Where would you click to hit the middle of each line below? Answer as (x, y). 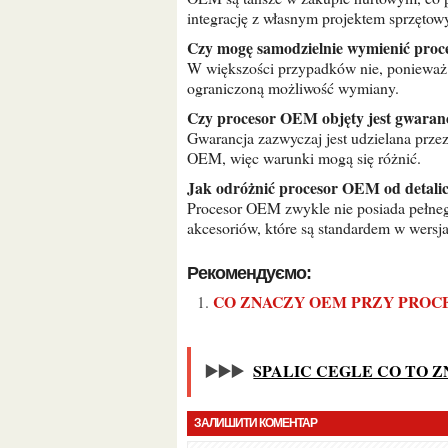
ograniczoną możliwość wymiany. (293, 87)
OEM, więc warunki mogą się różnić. (304, 157)
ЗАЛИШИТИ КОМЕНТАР (259, 422)
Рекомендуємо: (254, 273)
